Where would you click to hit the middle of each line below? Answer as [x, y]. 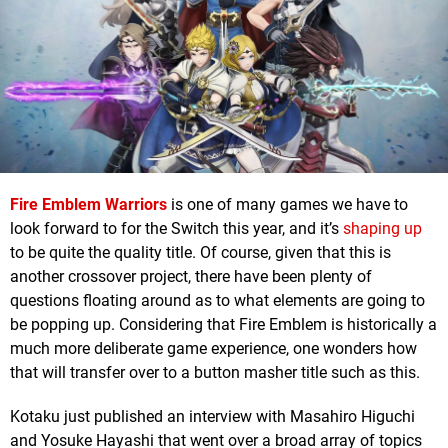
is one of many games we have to [287, 205]
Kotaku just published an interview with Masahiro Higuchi [212, 417]
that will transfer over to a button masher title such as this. [215, 373]
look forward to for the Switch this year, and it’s [176, 229]
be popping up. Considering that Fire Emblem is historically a [223, 325]
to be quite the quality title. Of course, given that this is [200, 253]
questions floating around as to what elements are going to [217, 301]
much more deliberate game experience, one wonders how [213, 349]
